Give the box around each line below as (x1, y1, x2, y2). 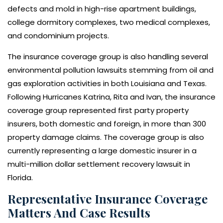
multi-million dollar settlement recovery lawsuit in (7, 159, 190, 170)
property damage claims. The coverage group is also (7, 132, 204, 143)
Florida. (7, 172, 33, 183)
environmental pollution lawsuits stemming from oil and (7, 65, 214, 76)
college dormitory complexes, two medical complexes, (7, 17, 210, 28)
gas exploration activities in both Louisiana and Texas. (7, 78, 207, 89)
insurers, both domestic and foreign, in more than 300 (7, 118, 206, 129)
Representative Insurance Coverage (7, 191, 208, 207)
